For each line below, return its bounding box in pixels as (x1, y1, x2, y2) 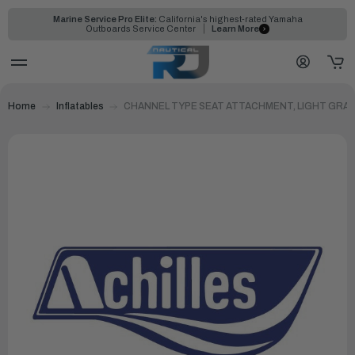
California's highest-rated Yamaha (156, 14, 303, 24)
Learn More (212, 24, 259, 34)
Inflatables (55, 100, 104, 112)
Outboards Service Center (86, 24, 198, 34)
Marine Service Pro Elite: (52, 14, 157, 24)
